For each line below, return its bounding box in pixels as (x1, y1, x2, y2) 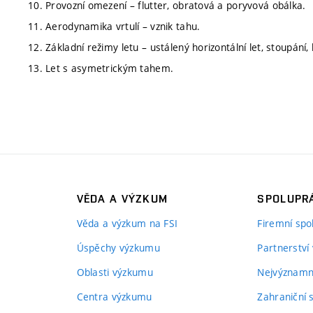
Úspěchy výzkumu (76, 241, 160, 254)
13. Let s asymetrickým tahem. (28, 61, 174, 75)
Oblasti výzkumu (76, 265, 153, 279)
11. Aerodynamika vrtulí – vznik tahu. (28, 19, 201, 33)
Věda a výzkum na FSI (76, 217, 178, 230)
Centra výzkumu (76, 290, 152, 303)
